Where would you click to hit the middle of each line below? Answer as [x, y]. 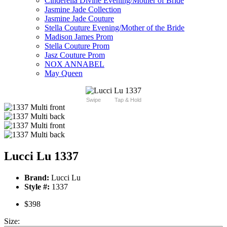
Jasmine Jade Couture [79, 19]
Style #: [37, 187]
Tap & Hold [128, 100]
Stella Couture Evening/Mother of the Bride [115, 28]
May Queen [64, 73]
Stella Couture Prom [77, 46]
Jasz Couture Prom [75, 55]
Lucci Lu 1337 [41, 156]
